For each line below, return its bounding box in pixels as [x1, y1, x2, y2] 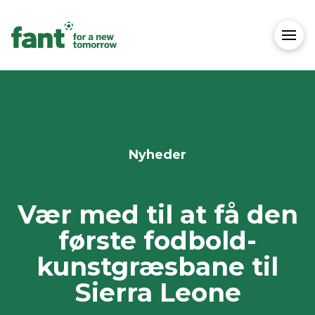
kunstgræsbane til [37, 250, 278, 282]
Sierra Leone [74, 276, 241, 308]
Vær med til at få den [17, 198, 298, 230]
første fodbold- [58, 224, 257, 256]
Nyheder [129, 147, 186, 163]
